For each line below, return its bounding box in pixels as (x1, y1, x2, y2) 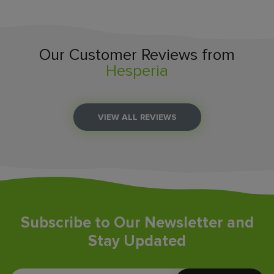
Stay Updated (88, 232, 186, 251)
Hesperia (106, 61, 168, 81)
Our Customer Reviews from (39, 45, 235, 65)
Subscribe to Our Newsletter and (20, 213, 254, 232)
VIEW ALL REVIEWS (97, 112, 177, 123)
